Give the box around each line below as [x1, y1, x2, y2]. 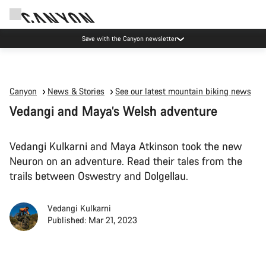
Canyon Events [109, 34, 150, 43]
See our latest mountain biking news [115, 85, 251, 97]
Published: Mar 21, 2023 [47, 214, 137, 226]
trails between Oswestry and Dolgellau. [9, 169, 188, 183]
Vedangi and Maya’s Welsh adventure [9, 102, 217, 119]
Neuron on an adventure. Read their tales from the [9, 154, 242, 168]
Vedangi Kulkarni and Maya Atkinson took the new [9, 139, 242, 153]
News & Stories [47, 85, 104, 97]
